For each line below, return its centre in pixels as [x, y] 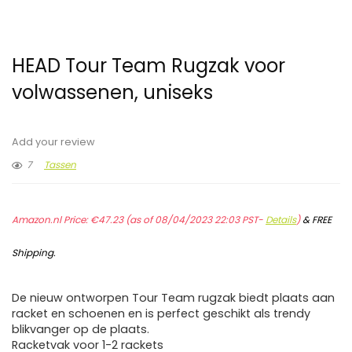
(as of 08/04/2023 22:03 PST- [194, 220]
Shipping [33, 253]
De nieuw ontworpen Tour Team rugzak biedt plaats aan [173, 298]
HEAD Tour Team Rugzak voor [148, 66]
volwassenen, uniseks [112, 93]
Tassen [60, 165]
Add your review [53, 142]
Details [281, 220]
